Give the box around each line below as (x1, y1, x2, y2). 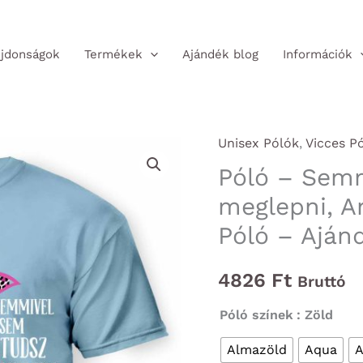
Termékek (83, 46, 143, 62)
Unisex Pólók (217, 135, 299, 152)
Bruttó (297, 272, 346, 292)
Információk (282, 46, 352, 62)
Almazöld (226, 342, 287, 358)
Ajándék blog (181, 46, 258, 62)
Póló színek (219, 307, 293, 323)
